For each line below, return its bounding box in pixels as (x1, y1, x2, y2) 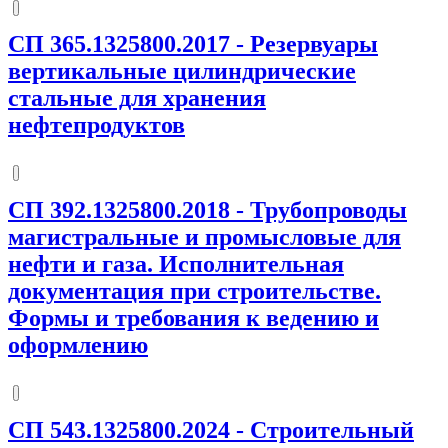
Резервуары (250, 31, 378, 58)
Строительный (250, 417, 414, 444)
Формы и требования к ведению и (8, 305, 379, 332)
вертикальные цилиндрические (8, 58, 356, 85)
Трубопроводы (250, 197, 407, 224)
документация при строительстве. (8, 278, 381, 305)
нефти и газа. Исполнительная (8, 251, 344, 278)
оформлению (8, 332, 148, 359)
